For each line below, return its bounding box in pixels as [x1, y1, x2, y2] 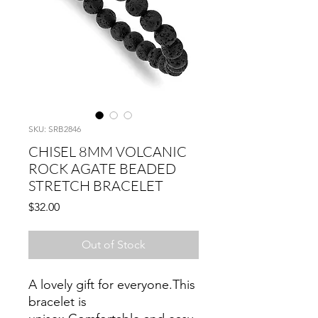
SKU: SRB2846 [28, 124, 81, 134]
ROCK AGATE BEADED [28, 160, 176, 177]
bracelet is [28, 294, 87, 309]
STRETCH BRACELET [28, 177, 163, 194]
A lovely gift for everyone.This [28, 277, 195, 292]
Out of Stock [82, 238, 146, 251]
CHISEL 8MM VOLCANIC [28, 143, 187, 160]
